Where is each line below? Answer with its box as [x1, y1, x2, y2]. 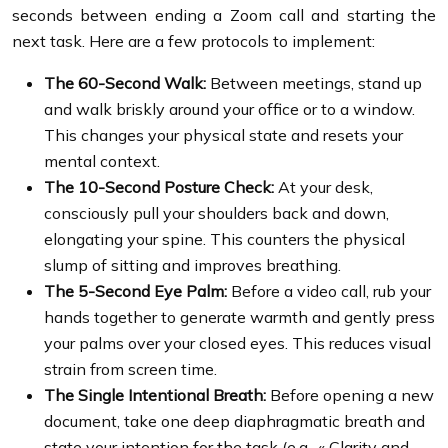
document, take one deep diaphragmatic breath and [44, 410, 425, 431]
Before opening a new [266, 384, 434, 405]
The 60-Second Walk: [44, 72, 206, 93]
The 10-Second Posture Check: [44, 176, 274, 197]
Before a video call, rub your [227, 280, 431, 301]
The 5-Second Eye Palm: [44, 280, 227, 301]
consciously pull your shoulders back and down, [44, 202, 389, 223]
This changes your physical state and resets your [44, 124, 403, 145]
